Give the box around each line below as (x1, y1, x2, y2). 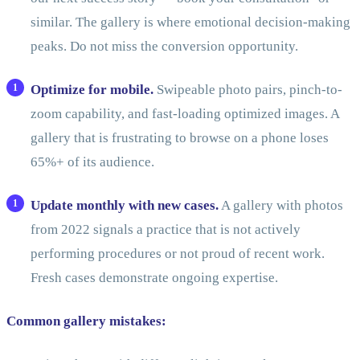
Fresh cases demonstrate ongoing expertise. (30, 270, 278, 286)
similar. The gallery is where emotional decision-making (30, 14, 350, 31)
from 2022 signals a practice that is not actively (30, 222, 301, 238)
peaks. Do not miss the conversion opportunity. (30, 39, 298, 55)
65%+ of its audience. (30, 154, 154, 170)
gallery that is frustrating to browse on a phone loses (30, 130, 329, 146)
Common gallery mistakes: (6, 313, 166, 329)
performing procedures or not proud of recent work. (30, 246, 325, 262)
